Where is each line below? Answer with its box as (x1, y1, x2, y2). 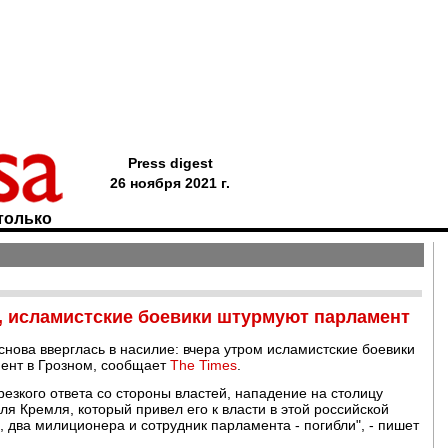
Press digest (127, 155, 213, 171)
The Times (170, 357, 237, 373)
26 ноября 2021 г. (110, 175, 230, 191)
